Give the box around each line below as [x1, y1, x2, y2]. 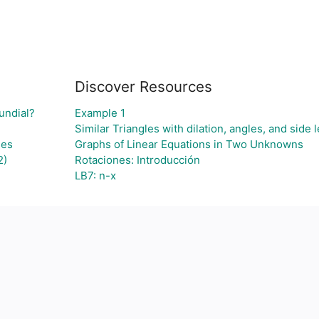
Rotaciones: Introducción [74, 153, 200, 167]
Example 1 [74, 106, 125, 120]
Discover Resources [74, 78, 212, 95]
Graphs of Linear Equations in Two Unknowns [74, 137, 303, 151]
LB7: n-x [74, 169, 116, 182]
